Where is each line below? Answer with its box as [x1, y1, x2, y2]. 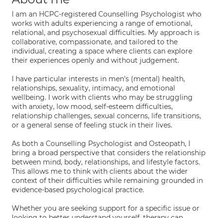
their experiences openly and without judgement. [12, 56, 179, 65]
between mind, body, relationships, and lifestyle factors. [12, 158, 200, 166]
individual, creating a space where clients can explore [12, 47, 192, 55]
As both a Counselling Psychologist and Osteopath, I [12, 139, 190, 148]
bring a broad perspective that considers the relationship [12, 148, 205, 157]
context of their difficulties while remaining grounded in [12, 176, 203, 185]
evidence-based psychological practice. [12, 185, 144, 194]
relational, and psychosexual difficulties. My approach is [12, 28, 200, 37]
